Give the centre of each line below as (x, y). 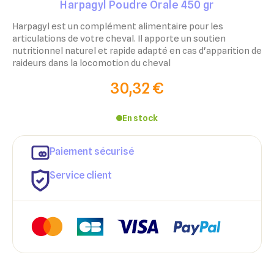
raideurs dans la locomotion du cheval (91, 63)
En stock (140, 118)
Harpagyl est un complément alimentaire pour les (118, 26)
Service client (81, 175)
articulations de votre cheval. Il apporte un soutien (119, 39)
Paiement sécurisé (92, 151)
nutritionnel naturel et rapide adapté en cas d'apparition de (137, 51)
